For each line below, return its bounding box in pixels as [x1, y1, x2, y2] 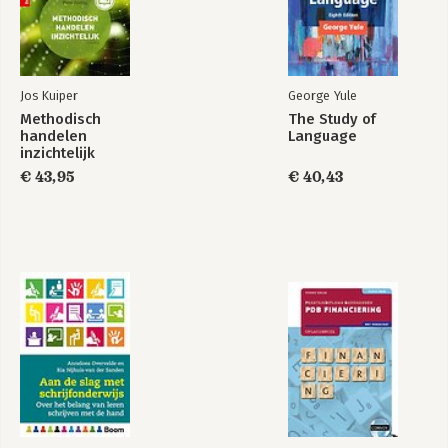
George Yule [288, 88, 357, 103]
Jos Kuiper [20, 88, 78, 103]
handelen [20, 127, 87, 145]
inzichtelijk [20, 144, 95, 162]
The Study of [288, 110, 376, 128]
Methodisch [20, 110, 101, 128]
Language [288, 127, 357, 145]
